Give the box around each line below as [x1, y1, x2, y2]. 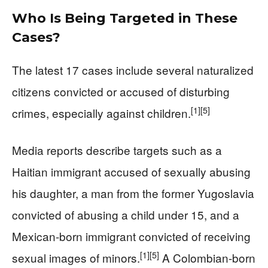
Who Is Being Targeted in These [12, 10, 237, 26]
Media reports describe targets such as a [12, 142, 222, 158]
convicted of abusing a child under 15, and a [12, 206, 239, 223]
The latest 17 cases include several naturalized [12, 62, 254, 78]
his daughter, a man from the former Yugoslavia [12, 185, 254, 201]
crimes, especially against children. [12, 105, 191, 121]
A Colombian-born [159, 249, 255, 266]
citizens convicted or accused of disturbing [12, 83, 230, 99]
